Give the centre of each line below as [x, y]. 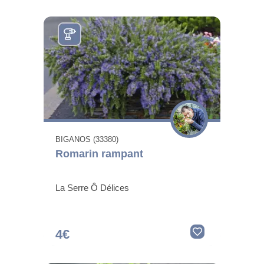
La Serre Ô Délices [92, 187]
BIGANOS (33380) [87, 139]
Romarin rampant [99, 154]
